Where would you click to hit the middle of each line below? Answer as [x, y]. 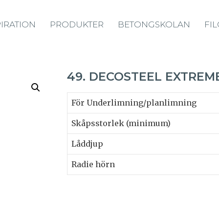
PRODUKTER [77, 24]
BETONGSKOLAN [154, 24]
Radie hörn [93, 164]
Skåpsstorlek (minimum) [121, 123]
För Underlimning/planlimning [134, 103]
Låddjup [87, 144]
